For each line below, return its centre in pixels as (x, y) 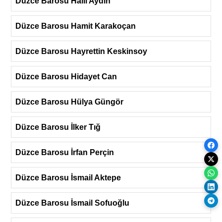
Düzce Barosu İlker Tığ (58, 127)
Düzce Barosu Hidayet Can (66, 76)
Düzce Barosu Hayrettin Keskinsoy (81, 51)
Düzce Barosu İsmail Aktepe (68, 177)
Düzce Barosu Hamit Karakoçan (76, 26)
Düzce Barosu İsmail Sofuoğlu (72, 203)
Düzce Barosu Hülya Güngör (69, 102)
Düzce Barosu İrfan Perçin (65, 152)
